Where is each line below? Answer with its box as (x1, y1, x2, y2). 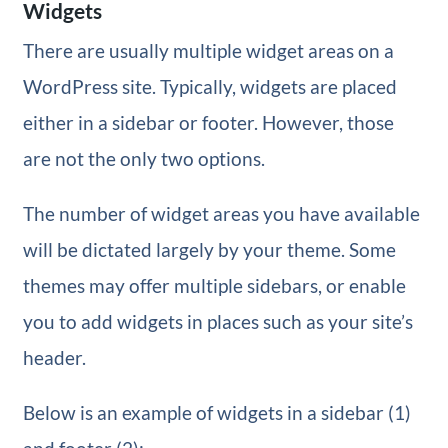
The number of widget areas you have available (22, 202, 420, 225)
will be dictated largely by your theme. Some (22, 238, 396, 261)
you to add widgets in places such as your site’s (22, 310, 413, 333)
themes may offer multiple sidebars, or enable (22, 274, 406, 297)
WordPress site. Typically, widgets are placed (22, 75, 397, 98)
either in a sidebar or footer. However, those (22, 111, 394, 134)
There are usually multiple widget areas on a (22, 39, 394, 62)
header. (22, 346, 86, 369)
